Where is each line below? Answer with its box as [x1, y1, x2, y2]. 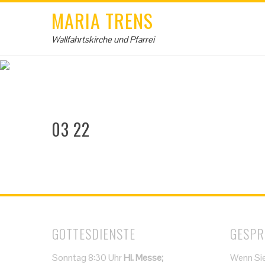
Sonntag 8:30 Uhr [52, 251, 124, 264]
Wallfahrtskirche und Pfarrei [51, 34, 154, 45]
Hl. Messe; [124, 251, 164, 264]
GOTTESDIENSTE [52, 224, 136, 243]
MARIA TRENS [51, 7, 153, 34]
